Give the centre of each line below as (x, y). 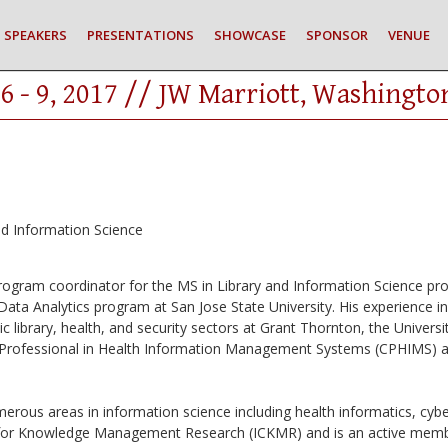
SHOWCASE (250, 35)
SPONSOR (337, 35)
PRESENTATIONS (140, 35)
